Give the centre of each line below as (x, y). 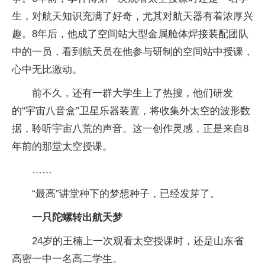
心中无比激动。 (47, 70)
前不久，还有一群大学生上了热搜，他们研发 (132, 93)
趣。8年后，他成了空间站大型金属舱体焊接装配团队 (130, 34)
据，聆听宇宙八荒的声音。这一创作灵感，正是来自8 (130, 129)
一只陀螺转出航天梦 (77, 217)
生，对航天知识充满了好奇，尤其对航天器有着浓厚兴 (132, 16)
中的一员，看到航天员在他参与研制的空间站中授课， (132, 52)
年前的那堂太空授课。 (62, 146)
